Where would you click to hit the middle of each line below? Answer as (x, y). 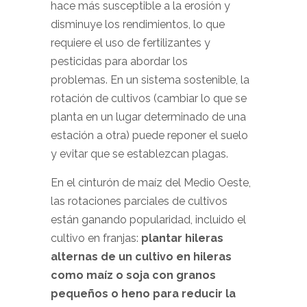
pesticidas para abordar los (119, 61)
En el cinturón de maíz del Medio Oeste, (151, 183)
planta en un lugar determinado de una (148, 117)
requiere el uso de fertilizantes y (131, 43)
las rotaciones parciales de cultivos (139, 201)
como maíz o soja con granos (133, 275)
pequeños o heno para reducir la (143, 294)
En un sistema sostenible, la (180, 80)
